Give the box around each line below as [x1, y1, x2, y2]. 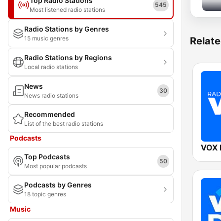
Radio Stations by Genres [24, 25, 109, 33]
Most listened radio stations [30, 6, 105, 13]
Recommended [24, 110, 75, 118]
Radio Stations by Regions [24, 53, 112, 62]
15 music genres [24, 35, 69, 42]
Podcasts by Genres [24, 181, 92, 189]
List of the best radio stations [24, 120, 103, 127]
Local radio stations [24, 63, 78, 71]
